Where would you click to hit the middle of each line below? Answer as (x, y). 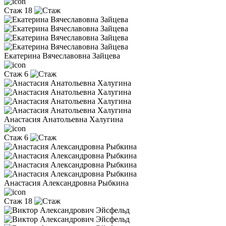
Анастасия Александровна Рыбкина (66, 183)
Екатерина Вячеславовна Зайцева (62, 55)
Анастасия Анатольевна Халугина (64, 119)
